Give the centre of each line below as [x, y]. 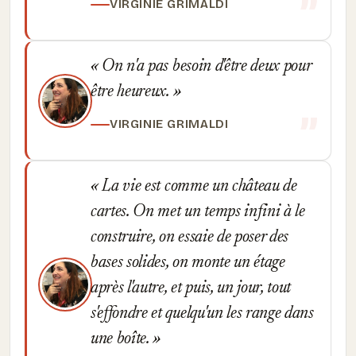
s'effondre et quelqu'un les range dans [202, 314]
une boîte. [122, 339]
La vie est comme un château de [197, 187]
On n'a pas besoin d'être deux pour [205, 67]
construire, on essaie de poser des [190, 238]
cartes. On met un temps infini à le [198, 212]
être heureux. [132, 92]
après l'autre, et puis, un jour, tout [191, 288]
